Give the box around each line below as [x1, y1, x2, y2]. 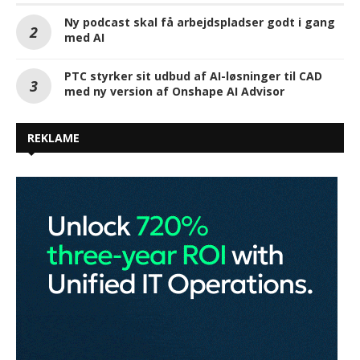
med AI [64, 29, 104, 45]
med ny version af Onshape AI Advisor [64, 83, 284, 99]
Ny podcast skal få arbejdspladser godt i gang [64, 14, 335, 30]
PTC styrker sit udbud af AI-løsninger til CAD [64, 67, 322, 84]
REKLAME [27, 129, 80, 145]
